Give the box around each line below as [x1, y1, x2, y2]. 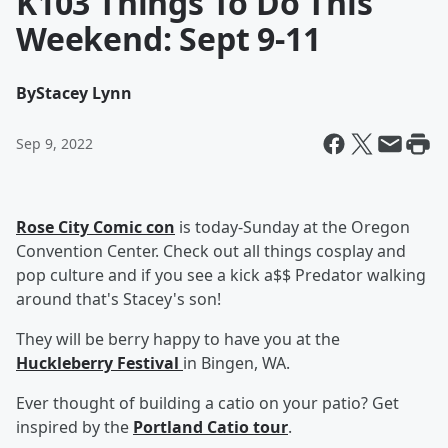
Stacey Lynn [36, 82, 132, 104]
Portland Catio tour [133, 416, 288, 438]
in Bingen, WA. [183, 352, 290, 374]
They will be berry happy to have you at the [16, 328, 340, 350]
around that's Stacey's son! [16, 288, 221, 310]
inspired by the [16, 416, 133, 438]
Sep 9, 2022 [16, 134, 93, 153]
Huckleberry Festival [16, 352, 183, 374]
